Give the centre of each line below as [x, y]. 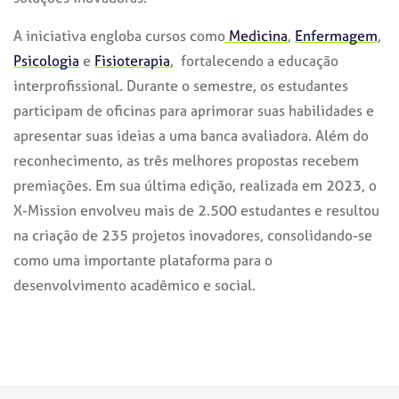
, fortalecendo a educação [254, 60]
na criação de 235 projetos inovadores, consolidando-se [193, 235]
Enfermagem [336, 35]
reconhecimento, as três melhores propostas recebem [186, 160]
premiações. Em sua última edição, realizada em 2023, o [195, 185]
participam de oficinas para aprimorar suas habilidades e [194, 110]
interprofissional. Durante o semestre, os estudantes [181, 85]
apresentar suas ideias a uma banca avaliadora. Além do [191, 135]
